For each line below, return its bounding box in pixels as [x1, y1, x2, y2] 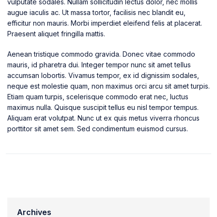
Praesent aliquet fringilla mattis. [7, 29, 105, 38]
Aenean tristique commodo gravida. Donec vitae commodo [7, 49, 195, 58]
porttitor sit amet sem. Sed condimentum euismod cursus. [7, 124, 188, 133]
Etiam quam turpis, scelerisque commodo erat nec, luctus [7, 92, 188, 101]
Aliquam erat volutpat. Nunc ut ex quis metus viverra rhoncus [7, 113, 200, 122]
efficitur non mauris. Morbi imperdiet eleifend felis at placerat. [7, 18, 202, 27]
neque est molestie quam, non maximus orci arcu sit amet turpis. [7, 81, 210, 90]
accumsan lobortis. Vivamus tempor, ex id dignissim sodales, [7, 71, 199, 79]
